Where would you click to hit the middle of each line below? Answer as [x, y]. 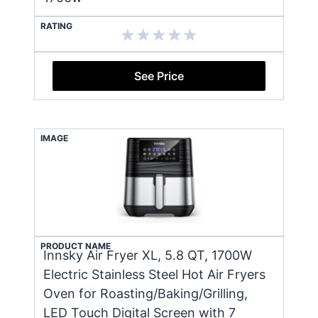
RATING [56, 26]
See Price [159, 76]
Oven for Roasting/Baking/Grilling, [146, 293]
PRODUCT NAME [76, 246]
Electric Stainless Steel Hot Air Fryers [154, 274]
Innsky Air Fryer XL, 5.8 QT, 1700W [148, 255]
